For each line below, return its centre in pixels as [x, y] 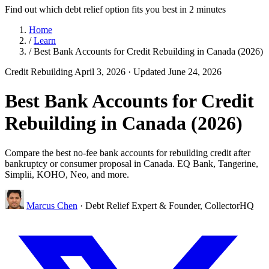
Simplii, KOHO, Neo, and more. [67, 174]
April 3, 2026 [101, 72]
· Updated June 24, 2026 [175, 72]
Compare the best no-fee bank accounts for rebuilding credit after [128, 153]
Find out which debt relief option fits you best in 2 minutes [115, 9]
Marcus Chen [52, 205]
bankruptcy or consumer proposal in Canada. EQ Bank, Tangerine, [131, 163]
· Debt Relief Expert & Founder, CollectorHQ [166, 205]
